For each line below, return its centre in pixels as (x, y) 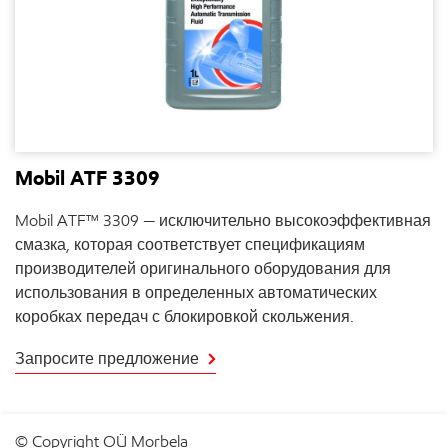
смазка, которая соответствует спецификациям (190, 244)
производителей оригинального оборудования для (203, 268)
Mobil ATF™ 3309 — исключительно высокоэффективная (223, 220)
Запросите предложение (107, 358)
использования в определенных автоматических (196, 292)
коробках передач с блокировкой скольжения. (184, 316)
